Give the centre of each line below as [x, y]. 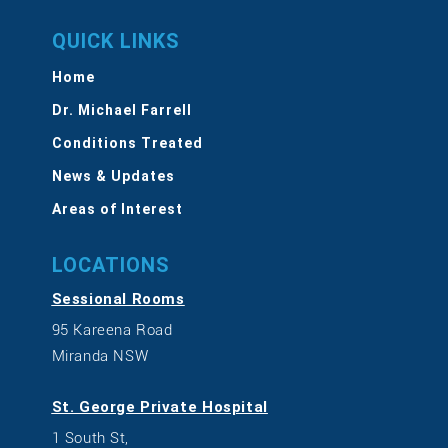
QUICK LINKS [115, 41]
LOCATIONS [110, 265]
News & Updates [113, 176]
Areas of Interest [117, 209]
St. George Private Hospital [159, 407]
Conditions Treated [127, 143]
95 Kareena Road [112, 330]
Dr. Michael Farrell [121, 110]
